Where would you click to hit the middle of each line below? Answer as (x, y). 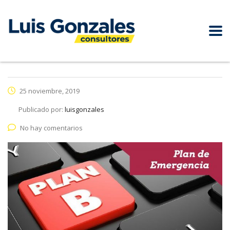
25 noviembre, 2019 (49, 91)
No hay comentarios (51, 128)
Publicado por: (42, 109)
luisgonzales (84, 109)
